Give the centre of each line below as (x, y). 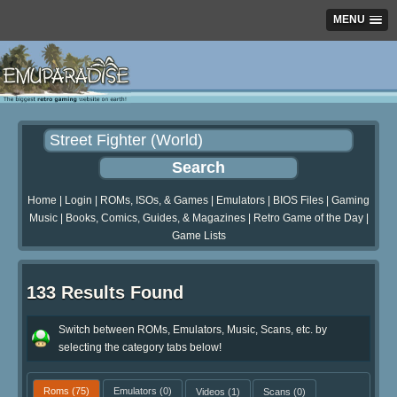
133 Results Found (105, 293)
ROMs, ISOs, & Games (154, 201)
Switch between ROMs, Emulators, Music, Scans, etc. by (193, 329)
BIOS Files (298, 201)
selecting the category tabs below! (140, 347)
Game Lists (198, 236)
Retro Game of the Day (308, 218)
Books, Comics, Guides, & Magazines (155, 218)
